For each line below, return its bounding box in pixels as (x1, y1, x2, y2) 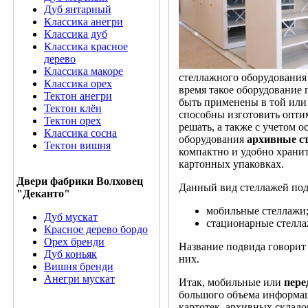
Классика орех (44, 78, 112, 89)
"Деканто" (16, 188, 70, 199)
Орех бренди (44, 236, 104, 247)
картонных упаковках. (179, 158, 284, 170)
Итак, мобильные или (179, 276, 284, 289)
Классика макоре (44, 65, 123, 77)
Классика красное (44, 41, 128, 52)
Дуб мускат (44, 211, 98, 223)
